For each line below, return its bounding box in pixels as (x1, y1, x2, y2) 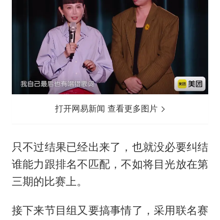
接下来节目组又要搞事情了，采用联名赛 (11, 204, 209, 217)
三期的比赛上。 (11, 175, 87, 188)
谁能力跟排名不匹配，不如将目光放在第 (11, 158, 209, 171)
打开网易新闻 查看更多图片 (55, 104, 161, 114)
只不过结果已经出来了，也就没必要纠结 (11, 140, 209, 154)
